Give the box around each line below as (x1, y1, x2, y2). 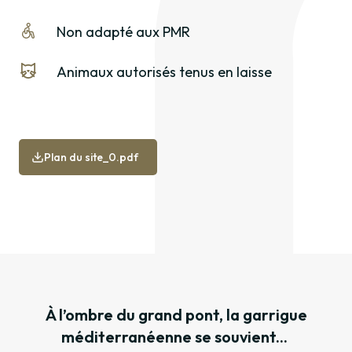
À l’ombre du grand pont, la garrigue (45, 305, 307, 325)
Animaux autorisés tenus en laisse (57, 63, 272, 82)
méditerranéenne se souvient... (61, 327, 291, 347)
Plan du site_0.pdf (44, 150, 138, 165)
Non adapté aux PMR (57, 23, 190, 42)
